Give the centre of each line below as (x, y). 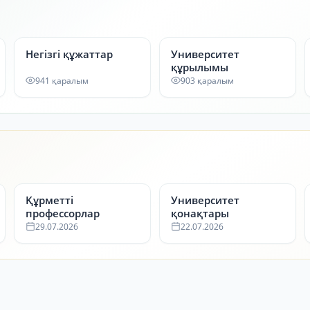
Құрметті (49, 200)
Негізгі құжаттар (69, 54)
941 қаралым (62, 80)
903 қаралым (207, 80)
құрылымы (199, 67)
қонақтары (200, 213)
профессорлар (62, 213)
